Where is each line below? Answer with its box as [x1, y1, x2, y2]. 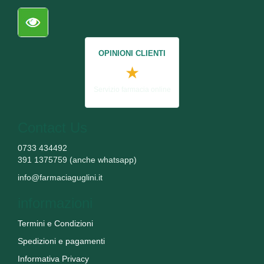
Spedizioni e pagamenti [18, 236, 105, 246]
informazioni [18, 194, 93, 211]
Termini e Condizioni [18, 218, 93, 228]
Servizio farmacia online [93, 85, 171, 94]
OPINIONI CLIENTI [98, 48, 166, 58]
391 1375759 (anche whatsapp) [18, 154, 137, 164]
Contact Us [18, 119, 87, 136]
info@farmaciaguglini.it [18, 172, 103, 182]
